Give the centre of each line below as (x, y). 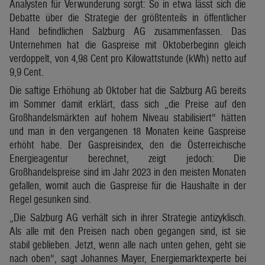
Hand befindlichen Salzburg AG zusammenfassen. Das (128, 31)
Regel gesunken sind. (50, 199)
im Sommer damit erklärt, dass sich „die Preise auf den (128, 104)
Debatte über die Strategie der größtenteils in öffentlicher (128, 17)
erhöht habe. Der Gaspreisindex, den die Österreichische (128, 144)
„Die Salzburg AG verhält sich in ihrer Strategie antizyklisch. (128, 217)
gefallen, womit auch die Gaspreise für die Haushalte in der (128, 185)
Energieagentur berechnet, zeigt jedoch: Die (128, 158)
